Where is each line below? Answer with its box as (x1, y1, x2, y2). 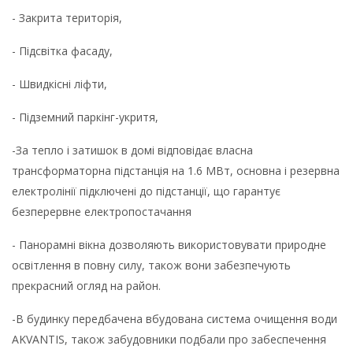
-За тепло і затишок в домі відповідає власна (12, 142, 253, 158)
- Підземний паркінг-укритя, (12, 109, 158, 124)
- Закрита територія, (12, 9, 122, 25)
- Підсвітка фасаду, (12, 43, 113, 58)
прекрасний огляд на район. (12, 277, 161, 293)
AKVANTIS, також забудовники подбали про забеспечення (12, 331, 326, 347)
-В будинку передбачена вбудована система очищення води (12, 310, 337, 326)
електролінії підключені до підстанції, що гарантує (12, 183, 281, 199)
